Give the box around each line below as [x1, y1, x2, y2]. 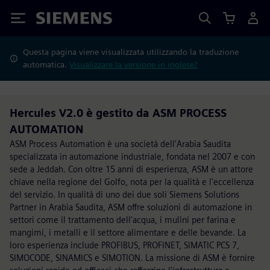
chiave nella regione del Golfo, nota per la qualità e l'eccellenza [10, 177, 254, 187]
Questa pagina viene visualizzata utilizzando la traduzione [23, 47, 239, 57]
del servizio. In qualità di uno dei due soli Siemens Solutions [10, 189, 239, 199]
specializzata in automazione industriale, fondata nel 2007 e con [10, 151, 255, 162]
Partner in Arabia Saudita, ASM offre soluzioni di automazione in [10, 202, 252, 212]
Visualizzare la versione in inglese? [69, 60, 198, 69]
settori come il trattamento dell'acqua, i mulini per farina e [10, 215, 236, 225]
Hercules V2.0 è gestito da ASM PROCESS [10, 107, 227, 119]
